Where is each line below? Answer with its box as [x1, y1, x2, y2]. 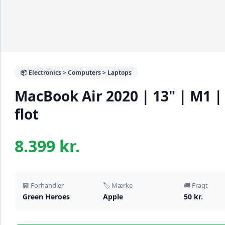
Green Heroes [23, 192, 70, 202]
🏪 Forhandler [23, 181, 64, 190]
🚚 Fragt [183, 181, 208, 190]
